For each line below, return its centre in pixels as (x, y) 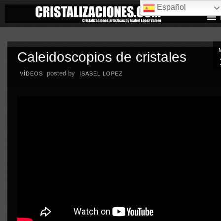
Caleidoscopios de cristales (102, 57)
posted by (61, 73)
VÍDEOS (31, 73)
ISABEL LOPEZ (101, 73)
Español (171, 7)
